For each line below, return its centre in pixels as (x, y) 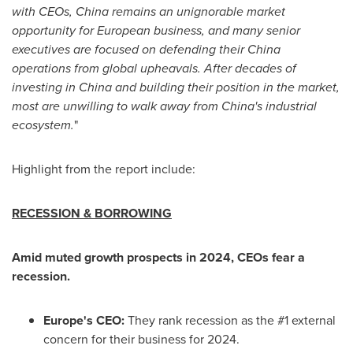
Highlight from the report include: (104, 169)
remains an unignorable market (197, 11)
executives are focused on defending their (130, 49)
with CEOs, (44, 11)
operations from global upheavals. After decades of (154, 68)
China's (242, 106)
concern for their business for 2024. (141, 339)
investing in (45, 87)
